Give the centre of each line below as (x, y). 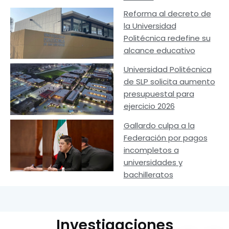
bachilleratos (148, 175)
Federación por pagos (165, 138)
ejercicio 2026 (149, 106)
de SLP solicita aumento (169, 82)
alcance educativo (159, 50)
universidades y (153, 163)
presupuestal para (159, 94)
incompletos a (151, 150)
